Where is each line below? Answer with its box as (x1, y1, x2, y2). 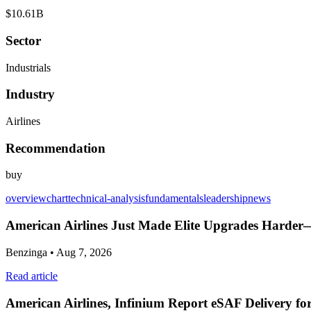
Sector (6, 33, 41, 48)
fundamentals (145, 192, 203, 205)
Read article (6, 269, 58, 282)
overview (6, 192, 47, 205)
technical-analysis (68, 192, 145, 205)
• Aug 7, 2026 (47, 246, 112, 258)
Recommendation (6, 140, 106, 155)
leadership (203, 192, 248, 205)
